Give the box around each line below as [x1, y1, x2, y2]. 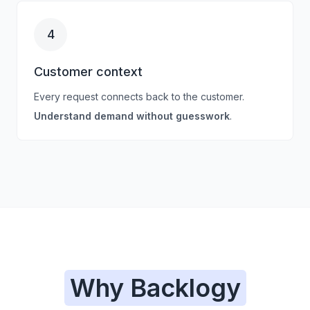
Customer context [34, 64, 143, 79]
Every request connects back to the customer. [34, 91, 244, 102]
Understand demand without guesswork [34, 110, 230, 122]
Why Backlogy [69, 273, 241, 303]
